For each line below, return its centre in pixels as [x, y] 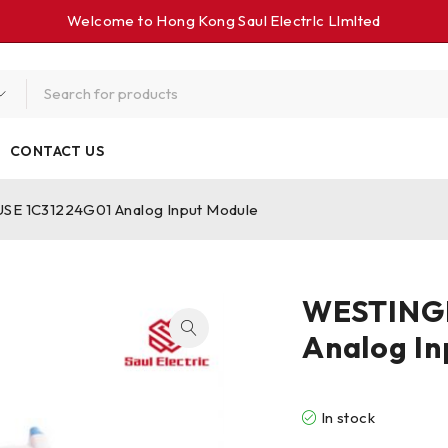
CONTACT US [57, 151]
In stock [348, 417]
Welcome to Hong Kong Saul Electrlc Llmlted [224, 20]
